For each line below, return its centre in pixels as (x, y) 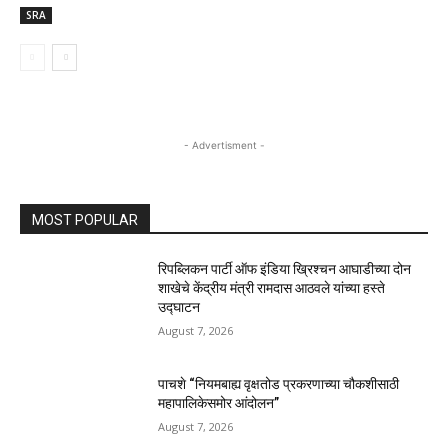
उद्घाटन (179, 306)
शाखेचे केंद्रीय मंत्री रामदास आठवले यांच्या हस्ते (272, 287)
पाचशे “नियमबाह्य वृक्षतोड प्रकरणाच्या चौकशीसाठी (279, 384)
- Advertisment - (224, 144)
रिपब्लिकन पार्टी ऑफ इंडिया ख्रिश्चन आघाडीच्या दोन (285, 268)
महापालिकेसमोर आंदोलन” (219, 403)
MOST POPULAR (85, 219)
